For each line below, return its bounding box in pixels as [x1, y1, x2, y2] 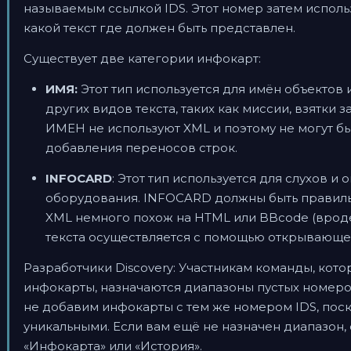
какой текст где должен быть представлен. [24, 20, 295, 35]
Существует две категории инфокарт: [24, 51, 261, 66]
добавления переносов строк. [45, 140, 237, 155]
